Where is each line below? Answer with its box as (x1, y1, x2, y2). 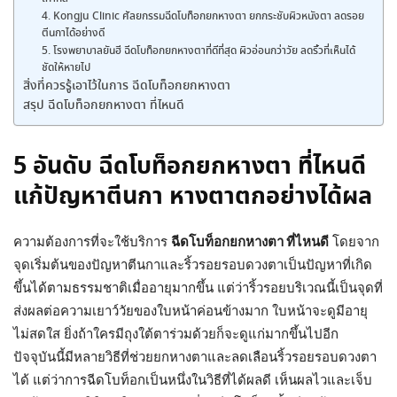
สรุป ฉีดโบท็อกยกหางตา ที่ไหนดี (23, 97, 184, 115)
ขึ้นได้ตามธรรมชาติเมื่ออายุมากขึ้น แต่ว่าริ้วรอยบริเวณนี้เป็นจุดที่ (13, 279, 383, 297)
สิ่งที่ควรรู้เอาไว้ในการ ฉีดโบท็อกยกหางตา (23, 77, 230, 96)
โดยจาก (329, 233, 379, 251)
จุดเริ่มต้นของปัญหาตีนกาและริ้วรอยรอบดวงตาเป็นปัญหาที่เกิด (13, 256, 372, 274)
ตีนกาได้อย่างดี (42, 26, 105, 43)
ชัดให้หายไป (42, 60, 91, 77)
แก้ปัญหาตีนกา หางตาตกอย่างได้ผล (13, 179, 372, 216)
